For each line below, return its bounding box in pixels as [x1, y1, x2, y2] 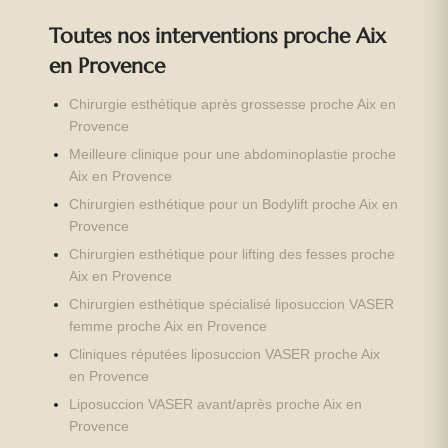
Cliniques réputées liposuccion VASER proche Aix [69, 346, 381, 362]
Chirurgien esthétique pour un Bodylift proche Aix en [69, 196, 399, 212]
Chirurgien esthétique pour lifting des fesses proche [69, 246, 396, 262]
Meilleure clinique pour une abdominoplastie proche [69, 146, 397, 162]
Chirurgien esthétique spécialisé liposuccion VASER [69, 296, 395, 312]
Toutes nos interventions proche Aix [48, 21, 386, 49]
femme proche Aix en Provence [69, 318, 268, 334]
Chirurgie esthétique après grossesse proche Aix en [69, 96, 397, 112]
